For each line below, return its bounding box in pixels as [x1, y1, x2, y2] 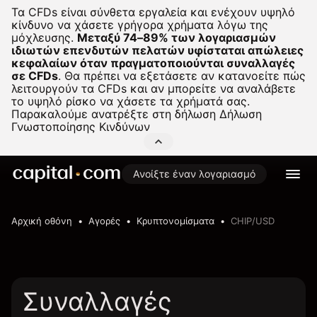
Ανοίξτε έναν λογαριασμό [133, 168, 255, 180]
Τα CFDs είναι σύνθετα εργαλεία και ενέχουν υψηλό [11, 5, 295, 19]
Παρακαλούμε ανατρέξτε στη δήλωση [11, 107, 219, 121]
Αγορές [88, 215, 120, 226]
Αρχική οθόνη [11, 215, 72, 226]
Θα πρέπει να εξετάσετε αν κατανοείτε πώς [61, 69, 306, 83]
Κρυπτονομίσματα [137, 215, 214, 226]
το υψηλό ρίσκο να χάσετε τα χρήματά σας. [11, 94, 250, 108]
